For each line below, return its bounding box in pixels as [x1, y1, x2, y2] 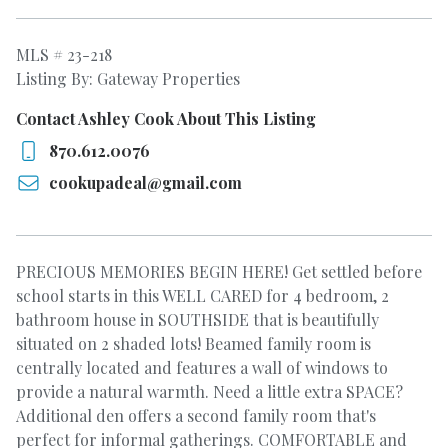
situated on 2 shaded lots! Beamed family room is [16, 333, 371, 354]
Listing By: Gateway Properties [16, 68, 240, 89]
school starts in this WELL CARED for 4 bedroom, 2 [16, 285, 389, 306]
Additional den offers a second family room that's [16, 405, 376, 426]
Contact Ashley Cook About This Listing [16, 108, 316, 129]
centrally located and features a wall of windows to [16, 357, 388, 378]
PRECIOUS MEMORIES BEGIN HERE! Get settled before [16, 261, 422, 282]
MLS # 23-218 [16, 44, 112, 65]
